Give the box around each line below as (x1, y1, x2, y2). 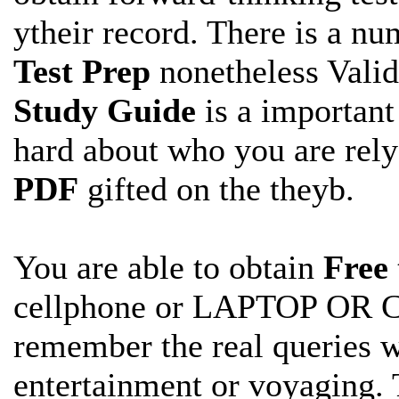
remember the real (13, 326, 273, 364)
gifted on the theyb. (78, 169, 354, 208)
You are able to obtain (13, 248, 323, 286)
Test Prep (13, 52, 151, 90)
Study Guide (13, 91, 196, 129)
